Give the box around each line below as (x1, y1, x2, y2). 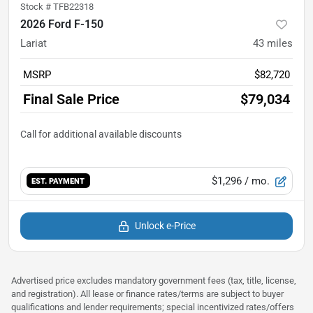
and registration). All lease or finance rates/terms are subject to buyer (11, 288, 284, 299)
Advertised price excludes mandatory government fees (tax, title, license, (11, 275, 296, 286)
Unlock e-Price (134, 219, 196, 231)
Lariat (20, 36, 47, 50)
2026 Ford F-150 (20, 17, 103, 31)
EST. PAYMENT (31, 176, 85, 187)
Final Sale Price (23, 90, 119, 108)
